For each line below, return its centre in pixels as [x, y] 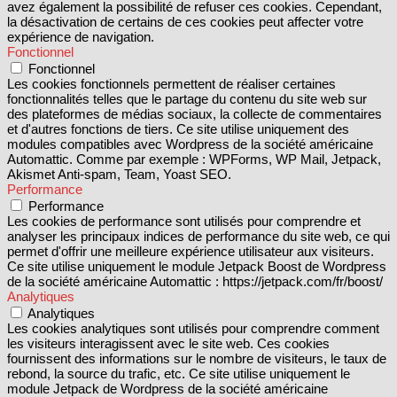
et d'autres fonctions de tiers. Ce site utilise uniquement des [178, 128]
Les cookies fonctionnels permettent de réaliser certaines [171, 83]
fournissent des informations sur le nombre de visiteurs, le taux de [197, 358]
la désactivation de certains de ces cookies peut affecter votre [185, 21]
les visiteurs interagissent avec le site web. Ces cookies [168, 343]
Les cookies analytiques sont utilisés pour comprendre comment [193, 328]
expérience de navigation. [81, 36]
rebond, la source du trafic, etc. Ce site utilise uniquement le [179, 373]
